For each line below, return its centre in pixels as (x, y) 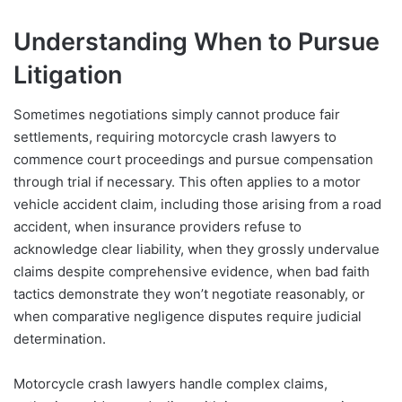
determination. (60, 339)
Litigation (68, 74)
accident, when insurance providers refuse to (157, 227)
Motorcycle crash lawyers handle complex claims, (170, 384)
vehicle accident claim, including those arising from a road (197, 205)
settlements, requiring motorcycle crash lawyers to (175, 137)
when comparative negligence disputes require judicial (188, 317)
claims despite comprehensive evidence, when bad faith (192, 272)
